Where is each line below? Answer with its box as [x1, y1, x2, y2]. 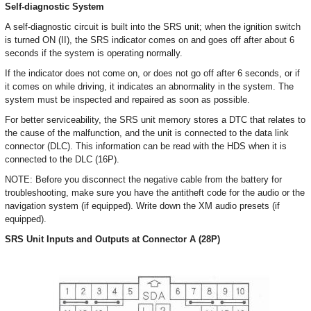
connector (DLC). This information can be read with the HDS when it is [5, 141, 287, 152]
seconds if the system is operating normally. [5, 48, 183, 59]
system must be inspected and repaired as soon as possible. [5, 94, 250, 106]
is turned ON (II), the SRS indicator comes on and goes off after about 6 [5, 35, 294, 46]
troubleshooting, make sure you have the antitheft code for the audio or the [5, 187, 305, 199]
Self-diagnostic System [5, 1, 104, 12]
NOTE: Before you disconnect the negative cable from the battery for [5, 174, 282, 185]
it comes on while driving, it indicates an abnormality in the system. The [5, 81, 294, 92]
